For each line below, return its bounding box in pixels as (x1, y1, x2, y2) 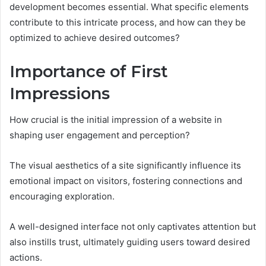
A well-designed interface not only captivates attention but (9, 221, 256, 233)
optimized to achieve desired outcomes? (9, 31, 180, 43)
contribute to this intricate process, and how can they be (9, 16, 246, 28)
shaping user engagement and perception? (9, 129, 190, 141)
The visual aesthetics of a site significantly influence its (9, 160, 241, 172)
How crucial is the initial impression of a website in (9, 114, 222, 126)
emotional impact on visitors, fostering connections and (9, 175, 242, 187)
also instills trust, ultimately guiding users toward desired (9, 236, 250, 248)
